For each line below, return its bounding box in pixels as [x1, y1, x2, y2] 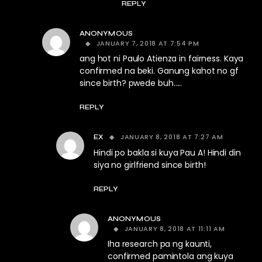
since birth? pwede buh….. [80, 77, 182, 89]
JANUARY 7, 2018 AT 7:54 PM [96, 39, 199, 49]
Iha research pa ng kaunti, [108, 238, 212, 250]
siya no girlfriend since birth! [94, 159, 206, 171]
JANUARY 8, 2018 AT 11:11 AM [124, 224, 225, 234]
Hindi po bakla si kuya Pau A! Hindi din [94, 147, 241, 159]
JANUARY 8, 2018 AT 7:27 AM [120, 132, 223, 142]
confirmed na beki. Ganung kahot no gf [80, 65, 239, 77]
